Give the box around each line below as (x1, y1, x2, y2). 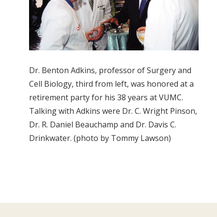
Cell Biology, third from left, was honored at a (29, 78, 194, 90)
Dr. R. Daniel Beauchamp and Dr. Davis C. (29, 119, 176, 130)
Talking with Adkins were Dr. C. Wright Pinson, (29, 106, 197, 117)
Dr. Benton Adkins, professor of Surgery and (29, 65, 191, 76)
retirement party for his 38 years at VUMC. (29, 92, 183, 103)
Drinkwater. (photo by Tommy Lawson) (29, 133, 171, 144)
